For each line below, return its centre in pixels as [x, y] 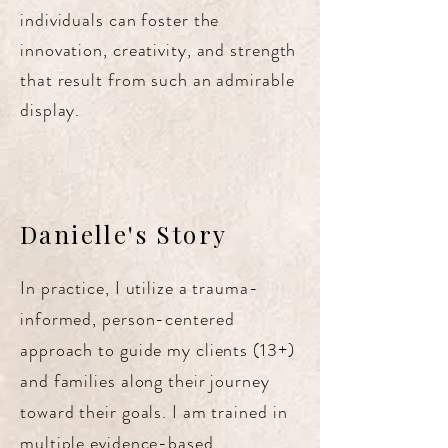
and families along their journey [145, 381]
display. [50, 110]
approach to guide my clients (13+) [157, 350]
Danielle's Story [124, 234]
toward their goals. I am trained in [154, 412]
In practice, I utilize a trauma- [139, 288]
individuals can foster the [120, 20]
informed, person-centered [127, 319]
